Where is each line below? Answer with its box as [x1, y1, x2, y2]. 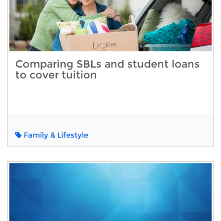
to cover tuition [15, 68, 97, 81]
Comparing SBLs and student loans [15, 57, 200, 70]
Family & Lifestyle [22, 130, 88, 140]
